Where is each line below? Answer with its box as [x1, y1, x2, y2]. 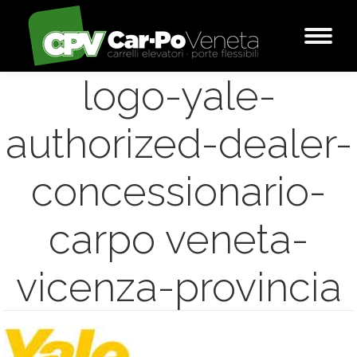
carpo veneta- [49, 215, 308, 263]
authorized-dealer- [5, 120, 352, 167]
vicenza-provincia [15, 263, 342, 311]
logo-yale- [81, 72, 276, 120]
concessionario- [31, 167, 326, 215]
